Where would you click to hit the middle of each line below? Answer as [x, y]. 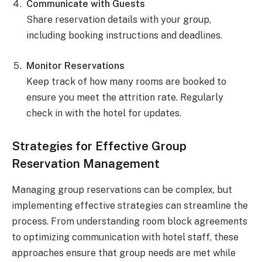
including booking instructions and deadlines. [124, 35]
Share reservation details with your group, [119, 19]
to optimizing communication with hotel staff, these [125, 237]
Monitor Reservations [75, 65]
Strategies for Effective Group [99, 146]
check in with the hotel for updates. [104, 113]
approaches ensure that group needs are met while [124, 253]
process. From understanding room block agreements [130, 221]
